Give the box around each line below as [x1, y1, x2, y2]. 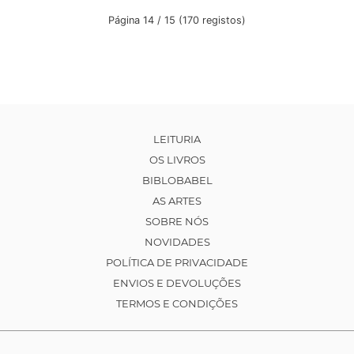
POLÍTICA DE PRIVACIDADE [106, 256, 248, 269]
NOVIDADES [144, 235, 210, 249]
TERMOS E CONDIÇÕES [116, 297, 238, 311]
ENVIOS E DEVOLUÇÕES [113, 277, 241, 290]
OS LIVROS [149, 153, 205, 167]
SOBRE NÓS [145, 215, 209, 228]
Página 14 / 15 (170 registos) [108, 14, 246, 27]
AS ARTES [153, 194, 201, 208]
